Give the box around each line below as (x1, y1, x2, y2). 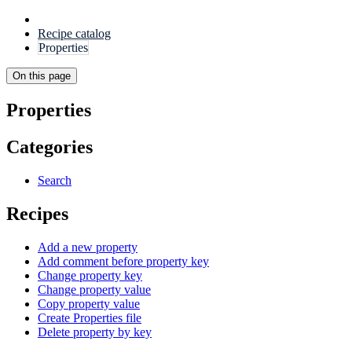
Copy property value (38, 296, 140, 310)
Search (38, 173, 71, 187)
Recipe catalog (38, 27, 111, 40)
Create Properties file (38, 310, 141, 324)
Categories (6, 136, 93, 157)
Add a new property (38, 240, 137, 254)
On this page (13, 70, 71, 82)
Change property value (38, 282, 151, 296)
